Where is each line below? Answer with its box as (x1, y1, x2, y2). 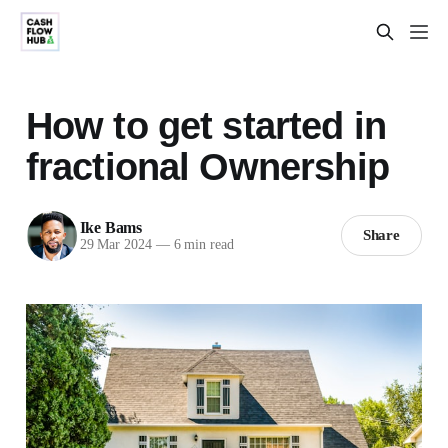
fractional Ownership (25, 145, 389, 188)
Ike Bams (79, 219, 143, 237)
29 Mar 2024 (79, 237, 152, 253)
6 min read (169, 237, 234, 253)
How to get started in (25, 104, 387, 147)
